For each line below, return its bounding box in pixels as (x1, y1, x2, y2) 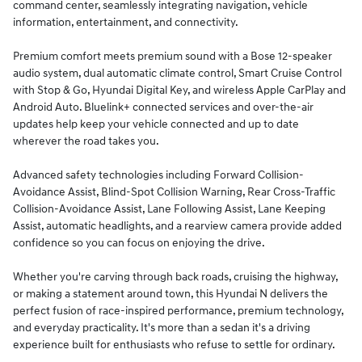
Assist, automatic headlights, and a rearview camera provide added (13, 218, 342, 233)
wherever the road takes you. (13, 133, 159, 148)
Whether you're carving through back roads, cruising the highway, (13, 269, 338, 284)
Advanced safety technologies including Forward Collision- (13, 167, 304, 182)
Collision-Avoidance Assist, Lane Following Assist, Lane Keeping (13, 201, 326, 216)
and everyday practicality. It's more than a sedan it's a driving (13, 320, 310, 335)
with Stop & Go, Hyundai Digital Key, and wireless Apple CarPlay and (13, 82, 346, 97)
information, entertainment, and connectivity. (13, 15, 238, 29)
